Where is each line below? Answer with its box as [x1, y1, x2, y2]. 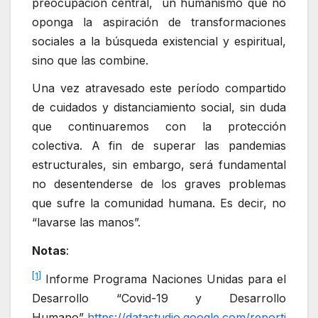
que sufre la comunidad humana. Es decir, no [32, 196, 286, 211]
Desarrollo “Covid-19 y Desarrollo [32, 290, 286, 305]
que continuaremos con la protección [32, 119, 286, 134]
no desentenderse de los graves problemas [32, 177, 286, 192]
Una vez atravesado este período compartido [32, 81, 286, 96]
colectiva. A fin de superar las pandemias [32, 138, 286, 153]
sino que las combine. [32, 53, 148, 67]
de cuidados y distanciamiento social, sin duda [32, 100, 286, 115]
